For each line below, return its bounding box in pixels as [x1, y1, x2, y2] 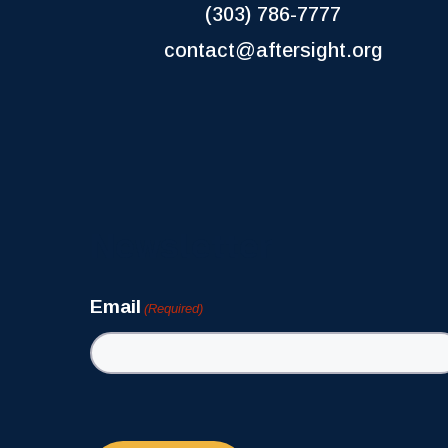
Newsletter [89, 224, 273, 268]
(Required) [143, 300, 203, 316]
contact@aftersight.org [163, 38, 383, 61]
